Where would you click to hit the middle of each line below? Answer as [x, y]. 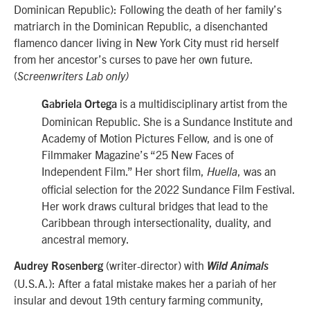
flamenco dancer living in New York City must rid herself [146, 42]
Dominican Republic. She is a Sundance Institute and [167, 121]
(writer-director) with [156, 265]
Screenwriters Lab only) [73, 76]
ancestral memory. [86, 238]
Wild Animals [238, 267]
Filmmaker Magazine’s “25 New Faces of [138, 154]
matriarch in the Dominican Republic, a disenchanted [141, 25]
